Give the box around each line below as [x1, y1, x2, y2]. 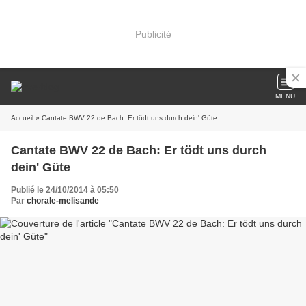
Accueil [11, 114, 33, 122]
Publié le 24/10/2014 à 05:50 [11, 185, 119, 195]
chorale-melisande [27, 196, 99, 206]
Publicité [135, 28, 171, 40]
